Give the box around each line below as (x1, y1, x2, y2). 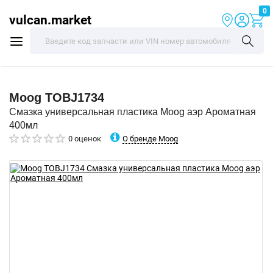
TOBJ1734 (45, 91, 104, 104)
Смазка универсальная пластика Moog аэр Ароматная (9, 107, 256, 117)
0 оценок (68, 134, 101, 143)
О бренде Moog (122, 133, 178, 143)
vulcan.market (9, 12, 91, 27)
